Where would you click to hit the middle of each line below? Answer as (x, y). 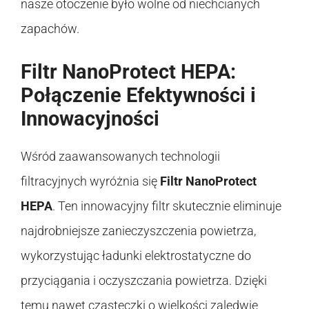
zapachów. (50, 28)
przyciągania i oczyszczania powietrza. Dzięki (144, 280)
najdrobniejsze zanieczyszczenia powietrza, (138, 230)
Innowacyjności (90, 118)
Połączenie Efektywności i (138, 95)
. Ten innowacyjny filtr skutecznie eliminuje (167, 206)
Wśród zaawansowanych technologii (120, 156)
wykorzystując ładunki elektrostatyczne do (136, 255)
